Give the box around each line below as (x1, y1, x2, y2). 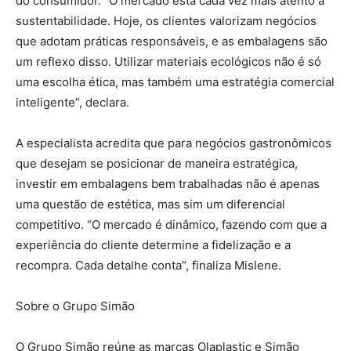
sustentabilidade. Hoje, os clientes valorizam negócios (16, 13, 317, 28)
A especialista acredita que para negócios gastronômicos (16, 135, 331, 150)
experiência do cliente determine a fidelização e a (16, 237, 291, 252)
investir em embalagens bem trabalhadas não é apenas (16, 175, 320, 191)
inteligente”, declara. (16, 94, 129, 110)
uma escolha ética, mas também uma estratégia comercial (16, 74, 335, 89)
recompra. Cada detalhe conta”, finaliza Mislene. (16, 257, 281, 273)
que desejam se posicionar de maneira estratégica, (16, 155, 298, 171)
